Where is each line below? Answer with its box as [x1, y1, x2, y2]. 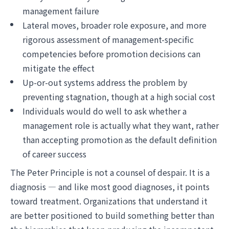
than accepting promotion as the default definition [22, 133, 217, 146]
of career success [22, 148, 86, 160]
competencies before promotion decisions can [22, 48, 200, 60]
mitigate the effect [22, 62, 95, 74]
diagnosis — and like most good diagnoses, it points [10, 180, 210, 193]
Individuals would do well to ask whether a [22, 105, 187, 117]
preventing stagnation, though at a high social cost [22, 90, 215, 103]
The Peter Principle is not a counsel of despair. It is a [10, 166, 210, 178]
